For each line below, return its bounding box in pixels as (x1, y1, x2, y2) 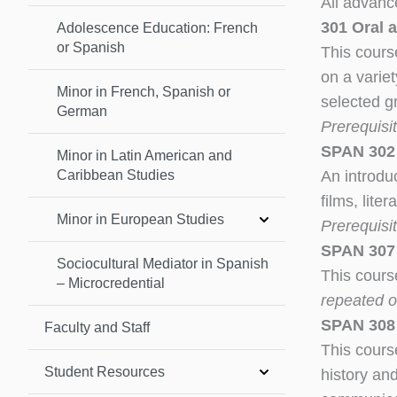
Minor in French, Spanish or (57, 83, 230, 99)
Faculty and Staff (44, 319, 150, 335)
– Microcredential (57, 275, 165, 291)
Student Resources (44, 363, 165, 379)
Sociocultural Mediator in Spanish (57, 255, 269, 271)
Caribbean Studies (57, 167, 175, 183)
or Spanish (57, 39, 125, 55)
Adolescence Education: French (57, 19, 258, 35)
